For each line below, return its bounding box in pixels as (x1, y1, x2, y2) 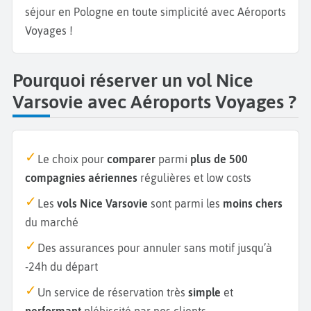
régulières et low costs (137, 171, 251, 184)
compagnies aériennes (25, 171, 137, 184)
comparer (107, 152, 155, 165)
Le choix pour (37, 152, 107, 165)
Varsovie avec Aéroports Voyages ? (12, 90, 296, 112)
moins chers (223, 196, 283, 210)
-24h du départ (25, 260, 98, 273)
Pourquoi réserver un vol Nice (12, 69, 253, 91)
